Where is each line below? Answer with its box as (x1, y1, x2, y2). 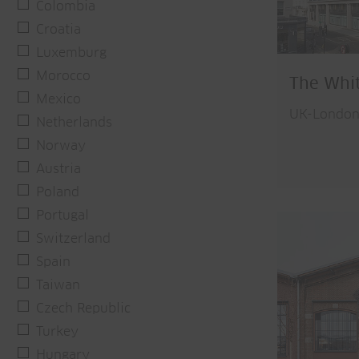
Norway (36, 139, 86, 152)
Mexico (36, 93, 81, 106)
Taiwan (36, 279, 80, 292)
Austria (36, 163, 81, 175)
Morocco (36, 70, 91, 83)
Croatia (36, 23, 81, 36)
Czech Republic (36, 302, 131, 315)
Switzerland (36, 232, 111, 245)
